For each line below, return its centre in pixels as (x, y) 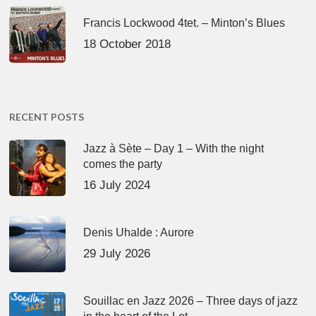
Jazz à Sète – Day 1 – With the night (174, 148)
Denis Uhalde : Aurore (139, 232)
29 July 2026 (117, 253)
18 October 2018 (127, 44)
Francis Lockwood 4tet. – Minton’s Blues (184, 23)
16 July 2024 (117, 185)
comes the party (123, 164)
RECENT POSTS (47, 116)
